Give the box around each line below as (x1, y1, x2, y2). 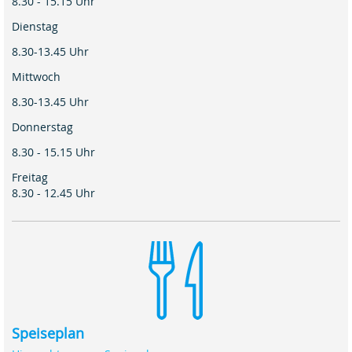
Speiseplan (12, 324, 84, 343)
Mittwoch (12, 69, 60, 85)
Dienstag (12, 19, 58, 35)
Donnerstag (12, 119, 73, 135)
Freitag (12, 170, 48, 185)
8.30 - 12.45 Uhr (12, 185, 95, 201)
